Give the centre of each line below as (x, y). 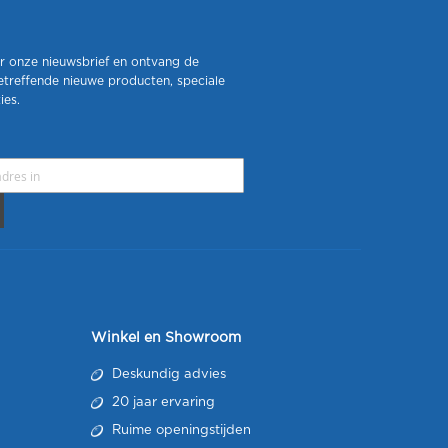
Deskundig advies (167, 374)
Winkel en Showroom (166, 338)
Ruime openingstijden (179, 430)
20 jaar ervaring (161, 402)
